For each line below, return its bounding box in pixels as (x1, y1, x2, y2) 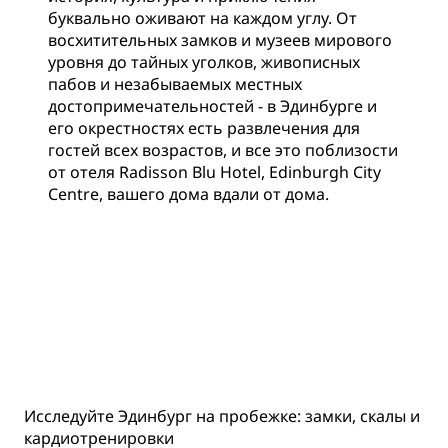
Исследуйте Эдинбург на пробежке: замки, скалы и (24, 405, 420, 427)
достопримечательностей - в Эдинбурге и (48, 95, 377, 117)
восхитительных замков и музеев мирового (48, 29, 392, 51)
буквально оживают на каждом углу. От (48, 7, 357, 29)
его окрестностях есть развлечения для (48, 117, 360, 139)
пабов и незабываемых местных (48, 73, 302, 95)
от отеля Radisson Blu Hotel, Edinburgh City (48, 161, 381, 183)
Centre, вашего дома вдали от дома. (48, 183, 329, 205)
